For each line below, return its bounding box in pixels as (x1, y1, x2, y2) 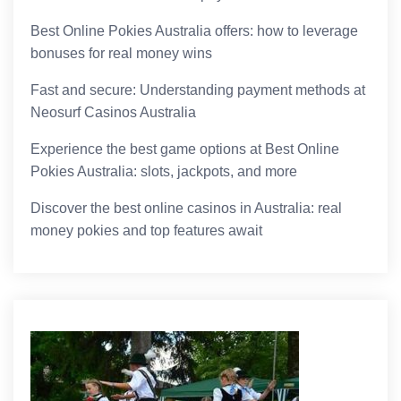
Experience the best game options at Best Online (30, 141, 340, 158)
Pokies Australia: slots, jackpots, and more (30, 164, 298, 180)
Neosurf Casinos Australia (30, 105, 197, 121)
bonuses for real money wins (30, 46, 213, 62)
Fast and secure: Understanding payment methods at (30, 82, 366, 98)
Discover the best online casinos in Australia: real (30, 200, 343, 217)
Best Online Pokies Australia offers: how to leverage (30, 23, 359, 39)
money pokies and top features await (30, 223, 263, 239)
